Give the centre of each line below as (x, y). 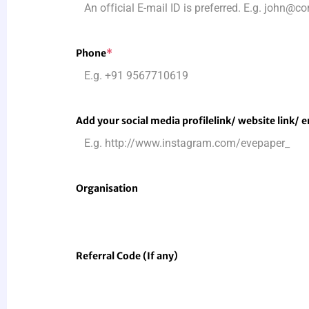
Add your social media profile (145, 121)
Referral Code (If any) (127, 256)
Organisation (107, 189)
